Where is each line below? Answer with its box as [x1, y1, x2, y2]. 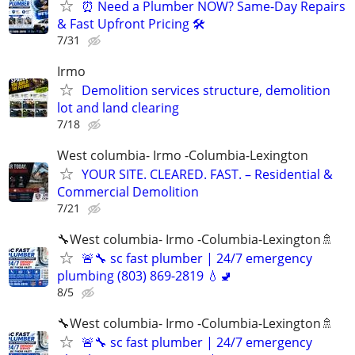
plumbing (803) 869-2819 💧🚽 [57, 267, 232, 285]
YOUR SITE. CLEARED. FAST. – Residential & [82, 165, 333, 183]
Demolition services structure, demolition [82, 81, 330, 99]
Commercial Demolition [57, 182, 199, 200]
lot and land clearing [57, 98, 179, 116]
